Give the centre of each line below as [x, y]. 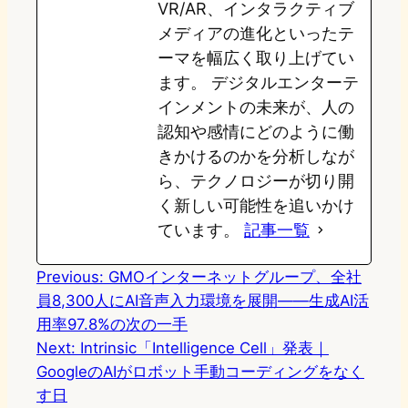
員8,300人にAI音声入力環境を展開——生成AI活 [203, 301]
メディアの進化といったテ [256, 34]
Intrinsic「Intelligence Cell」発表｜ [204, 348]
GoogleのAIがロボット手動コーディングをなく [200, 372]
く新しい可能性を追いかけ [256, 206]
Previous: [70, 277]
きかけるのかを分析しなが [256, 157]
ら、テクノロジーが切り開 [256, 181]
